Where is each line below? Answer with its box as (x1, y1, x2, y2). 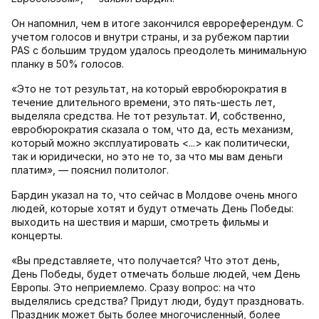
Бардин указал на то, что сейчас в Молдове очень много (11, 189, 298, 202)
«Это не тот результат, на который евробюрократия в (11, 83, 287, 95)
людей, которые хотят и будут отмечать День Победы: (11, 202, 293, 215)
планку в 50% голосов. (11, 58, 124, 70)
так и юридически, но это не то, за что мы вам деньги (11, 150, 283, 163)
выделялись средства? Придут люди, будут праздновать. (11, 295, 304, 308)
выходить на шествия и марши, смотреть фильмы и (11, 216, 268, 229)
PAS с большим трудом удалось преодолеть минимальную (11, 44, 307, 57)
